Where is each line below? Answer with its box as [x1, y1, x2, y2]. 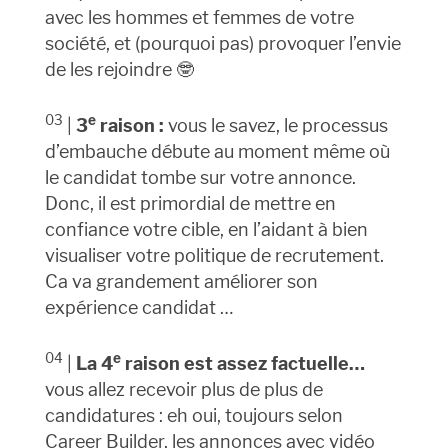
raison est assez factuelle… [120, 353, 365, 375]
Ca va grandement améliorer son [44, 271, 318, 293]
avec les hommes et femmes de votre [44, 7, 354, 29]
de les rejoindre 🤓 [44, 59, 194, 81]
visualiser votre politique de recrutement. [44, 245, 384, 267]
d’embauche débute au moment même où [44, 141, 390, 163]
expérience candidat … [44, 297, 233, 319]
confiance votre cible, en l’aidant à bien [44, 219, 368, 241]
